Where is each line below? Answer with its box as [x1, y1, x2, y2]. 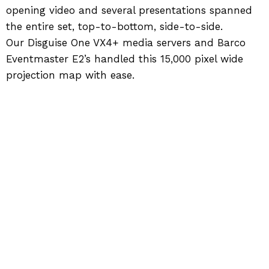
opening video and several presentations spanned [6, 4, 252, 17]
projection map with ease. [6, 69, 134, 82]
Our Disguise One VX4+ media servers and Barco [6, 37, 246, 49]
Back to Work [20, 141, 80, 153]
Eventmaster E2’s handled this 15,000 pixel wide [6, 53, 243, 65]
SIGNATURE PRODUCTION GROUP [6, 255, 178, 267]
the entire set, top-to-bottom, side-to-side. [6, 20, 223, 33]
